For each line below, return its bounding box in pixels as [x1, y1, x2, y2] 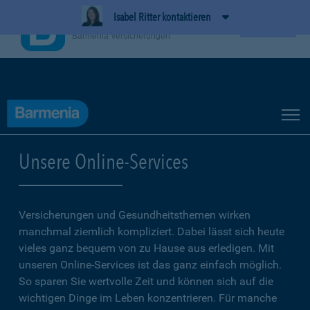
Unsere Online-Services [19, 149, 188, 174]
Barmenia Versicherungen [72, 30, 170, 41]
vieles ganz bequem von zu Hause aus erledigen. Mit [19, 241, 274, 255]
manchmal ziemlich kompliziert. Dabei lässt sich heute [19, 225, 284, 238]
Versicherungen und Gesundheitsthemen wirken [19, 208, 250, 221]
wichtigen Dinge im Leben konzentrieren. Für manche [19, 291, 277, 304]
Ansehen [247, 24, 289, 35]
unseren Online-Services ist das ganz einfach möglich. [19, 258, 282, 271]
